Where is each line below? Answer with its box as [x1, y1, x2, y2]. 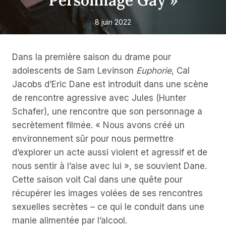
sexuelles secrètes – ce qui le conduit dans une [12, 202, 204, 212]
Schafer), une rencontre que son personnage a [12, 106, 202, 117]
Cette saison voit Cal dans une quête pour [12, 175, 183, 185]
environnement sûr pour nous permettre [12, 134, 174, 144]
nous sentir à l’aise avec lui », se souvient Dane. [12, 161, 207, 172]
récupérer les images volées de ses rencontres [12, 188, 203, 199]
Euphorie [136, 66, 172, 76]
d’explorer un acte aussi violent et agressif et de [12, 147, 207, 158]
